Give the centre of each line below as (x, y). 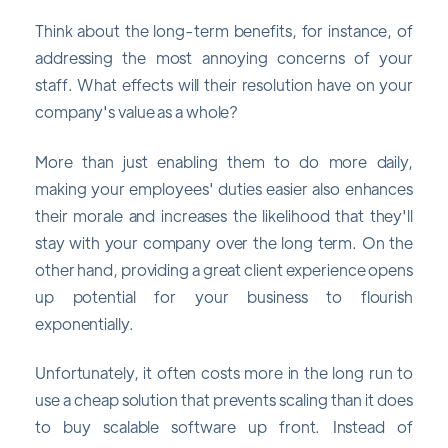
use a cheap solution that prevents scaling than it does (224, 400)
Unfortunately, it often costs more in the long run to (224, 373)
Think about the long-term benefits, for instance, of (224, 31)
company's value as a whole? (137, 112)
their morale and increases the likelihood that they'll (224, 215)
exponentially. (84, 323)
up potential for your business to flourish (224, 296)
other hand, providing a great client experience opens (224, 269)
